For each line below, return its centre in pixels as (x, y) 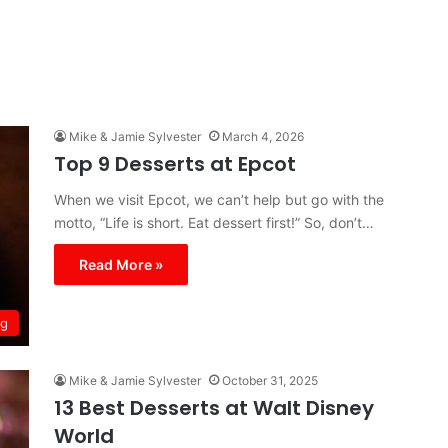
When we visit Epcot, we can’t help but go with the (219, 199)
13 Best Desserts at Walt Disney (214, 408)
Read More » (121, 264)
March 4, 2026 (263, 136)
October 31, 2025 (270, 380)
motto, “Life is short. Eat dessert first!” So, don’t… (214, 222)
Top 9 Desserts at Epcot (175, 164)
